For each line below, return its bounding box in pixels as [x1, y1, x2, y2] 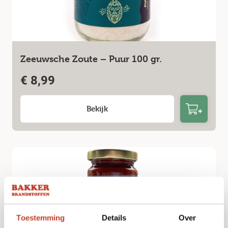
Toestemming [16, 213, 65, 222]
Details [101, 213, 127, 222]
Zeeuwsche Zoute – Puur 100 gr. [20, 53, 162, 64]
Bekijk [87, 104, 108, 113]
